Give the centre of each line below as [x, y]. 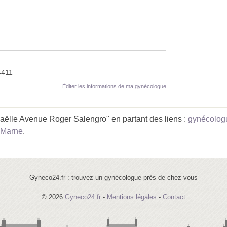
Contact [174, 197]
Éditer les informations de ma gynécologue [114, 86]
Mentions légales [132, 197]
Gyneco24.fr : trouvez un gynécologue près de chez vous [113, 177]
